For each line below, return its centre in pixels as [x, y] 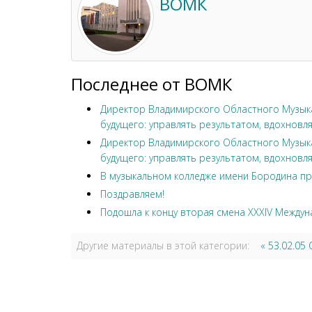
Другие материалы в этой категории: [163, 246]
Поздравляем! [132, 194]
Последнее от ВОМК [151, 84]
